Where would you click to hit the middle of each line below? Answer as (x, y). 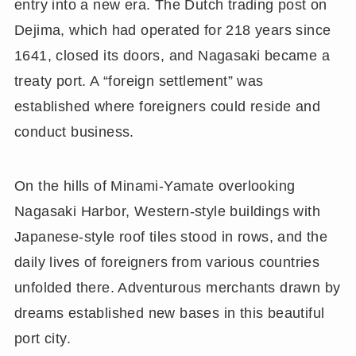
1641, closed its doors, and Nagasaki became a (172, 56)
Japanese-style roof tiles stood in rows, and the (171, 237)
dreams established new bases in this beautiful (169, 313)
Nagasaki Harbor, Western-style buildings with (167, 212)
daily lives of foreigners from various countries (167, 263)
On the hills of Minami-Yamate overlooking (155, 186)
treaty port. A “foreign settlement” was (139, 81)
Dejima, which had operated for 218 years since (172, 31)
